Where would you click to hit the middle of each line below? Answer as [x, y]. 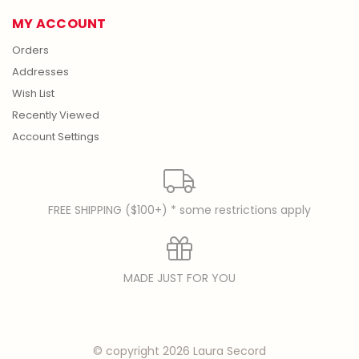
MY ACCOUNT [59, 24]
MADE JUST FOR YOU [179, 278]
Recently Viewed [56, 115]
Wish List [33, 94]
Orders [30, 50]
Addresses [40, 72]
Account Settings [56, 137]
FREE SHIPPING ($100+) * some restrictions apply [179, 210]
